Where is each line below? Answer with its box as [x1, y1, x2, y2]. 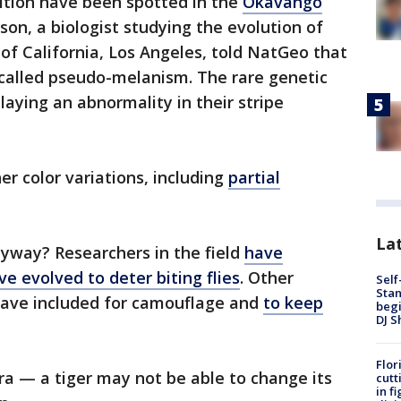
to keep [263, 292, 323, 313]
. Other [240, 267, 294, 288]
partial [228, 166, 280, 188]
